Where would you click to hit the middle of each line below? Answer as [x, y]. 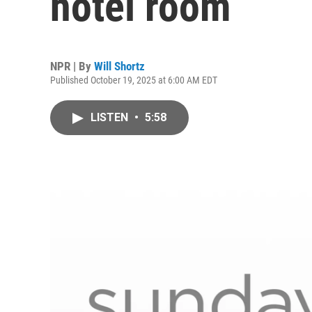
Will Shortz [119, 66]
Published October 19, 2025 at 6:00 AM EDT [134, 80]
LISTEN [111, 117]
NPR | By [72, 66]
